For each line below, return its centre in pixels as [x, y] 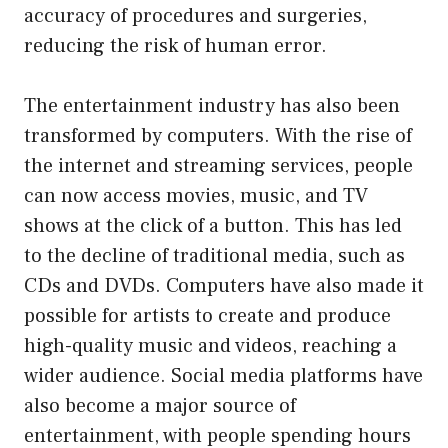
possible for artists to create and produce [207, 315]
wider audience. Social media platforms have [223, 375]
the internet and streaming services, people [218, 165]
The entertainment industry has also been [212, 105]
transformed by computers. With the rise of [218, 135]
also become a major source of [160, 405]
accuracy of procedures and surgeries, [195, 15]
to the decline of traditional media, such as [214, 255]
